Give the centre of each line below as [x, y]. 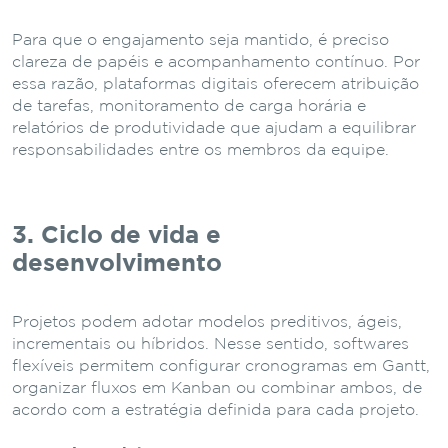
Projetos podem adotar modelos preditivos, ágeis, [207, 322]
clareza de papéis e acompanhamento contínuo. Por [216, 62]
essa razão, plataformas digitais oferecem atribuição [215, 84]
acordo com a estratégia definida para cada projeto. [215, 410]
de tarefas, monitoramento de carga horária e [189, 106]
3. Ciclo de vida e [116, 235]
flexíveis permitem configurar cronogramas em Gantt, [221, 366]
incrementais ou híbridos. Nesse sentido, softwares [210, 344]
